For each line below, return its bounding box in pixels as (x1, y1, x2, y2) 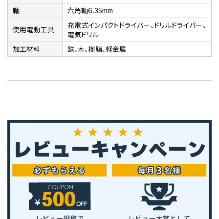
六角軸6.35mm (67, 6, 113, 15)
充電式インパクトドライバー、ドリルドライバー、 (67, 21, 206, 30)
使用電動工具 (13, 25, 54, 34)
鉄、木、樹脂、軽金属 (67, 45, 127, 54)
